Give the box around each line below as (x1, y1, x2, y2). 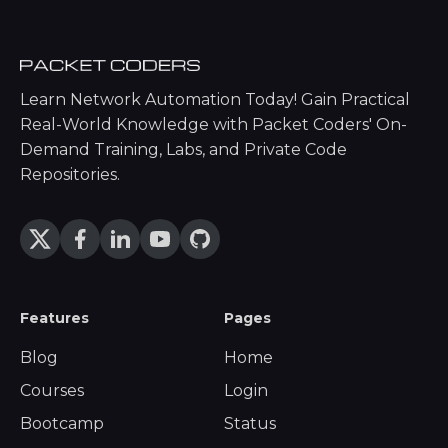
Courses (20, 381, 84, 401)
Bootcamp (20, 414, 104, 434)
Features (20, 309, 89, 328)
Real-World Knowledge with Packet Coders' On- (20, 115, 407, 135)
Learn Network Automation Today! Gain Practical (20, 90, 410, 110)
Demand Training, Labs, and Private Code (20, 140, 347, 160)
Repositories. (20, 165, 120, 185)
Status (224, 414, 276, 434)
